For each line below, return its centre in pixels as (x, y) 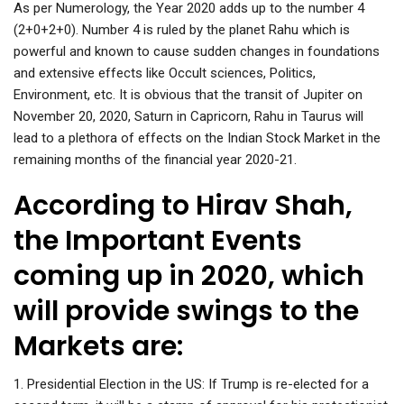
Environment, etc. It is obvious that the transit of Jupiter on (188, 95)
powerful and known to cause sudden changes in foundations (197, 52)
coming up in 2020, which (189, 276)
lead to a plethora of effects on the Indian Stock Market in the (197, 138)
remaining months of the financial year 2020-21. (155, 160)
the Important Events (158, 241)
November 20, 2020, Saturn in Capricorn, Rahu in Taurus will (188, 117)
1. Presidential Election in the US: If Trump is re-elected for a (191, 385)
